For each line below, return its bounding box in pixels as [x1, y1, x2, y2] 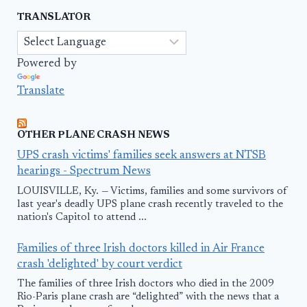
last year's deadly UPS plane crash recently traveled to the [17, 199, 283, 210]
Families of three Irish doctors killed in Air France [17, 243, 265, 255]
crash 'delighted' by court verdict [17, 258, 182, 271]
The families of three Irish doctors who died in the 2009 [17, 279, 274, 290]
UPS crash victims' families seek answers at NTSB [17, 150, 266, 162]
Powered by [17, 58, 77, 71]
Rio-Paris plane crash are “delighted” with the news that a [17, 292, 279, 303]
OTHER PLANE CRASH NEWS [17, 130, 170, 140]
